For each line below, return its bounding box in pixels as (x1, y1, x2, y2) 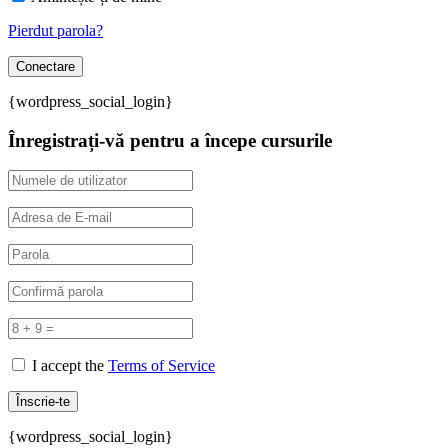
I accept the (32, 357, 108, 375)
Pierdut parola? (8, 21, 103, 39)
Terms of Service (108, 357, 215, 375)
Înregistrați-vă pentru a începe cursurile (8, 129, 332, 151)
